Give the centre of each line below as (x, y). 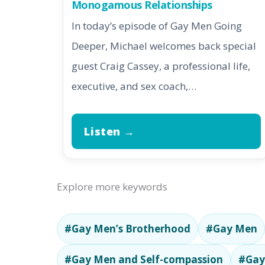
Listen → (109, 132)
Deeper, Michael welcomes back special (164, 46)
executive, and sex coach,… (134, 86)
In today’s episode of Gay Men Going (156, 26)
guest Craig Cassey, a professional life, (161, 66)
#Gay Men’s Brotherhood (127, 229)
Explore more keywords (112, 187)
